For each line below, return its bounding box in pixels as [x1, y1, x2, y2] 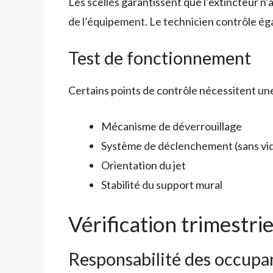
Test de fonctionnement [68, 47, 251, 69]
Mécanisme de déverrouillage [101, 119, 242, 133]
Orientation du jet [101, 158, 186, 172]
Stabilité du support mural [101, 178, 222, 192]
